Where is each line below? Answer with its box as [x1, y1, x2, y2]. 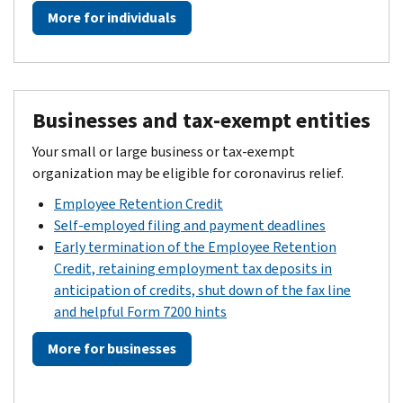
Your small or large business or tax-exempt [32, 141, 295, 161]
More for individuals [48, 7, 176, 27]
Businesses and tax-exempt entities [32, 105, 371, 135]
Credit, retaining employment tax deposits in [54, 258, 332, 278]
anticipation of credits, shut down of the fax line [54, 280, 351, 300]
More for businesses [48, 338, 176, 358]
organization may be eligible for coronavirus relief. [32, 163, 344, 183]
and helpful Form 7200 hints [54, 301, 227, 321]
